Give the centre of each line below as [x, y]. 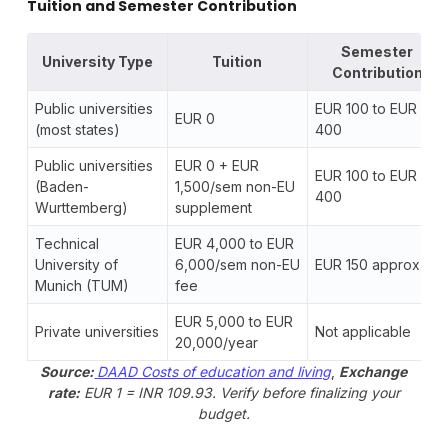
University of [76, 264]
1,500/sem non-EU [234, 186]
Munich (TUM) [81, 285]
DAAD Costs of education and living [214, 371]
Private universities [96, 331]
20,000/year [216, 342]
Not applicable [362, 331]
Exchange [373, 371]
